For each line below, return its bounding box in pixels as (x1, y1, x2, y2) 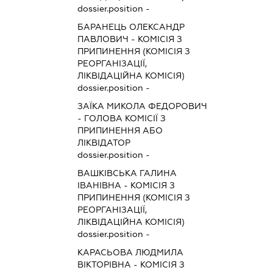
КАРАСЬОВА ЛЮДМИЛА (77, 247, 183, 257)
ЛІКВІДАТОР (77, 137, 130, 147)
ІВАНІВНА (77, 180, 121, 190)
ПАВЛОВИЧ (77, 34, 129, 44)
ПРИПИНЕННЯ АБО (77, 125, 163, 135)
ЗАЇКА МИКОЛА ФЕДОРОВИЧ (77, 101, 207, 111)
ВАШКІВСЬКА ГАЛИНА (77, 168, 177, 178)
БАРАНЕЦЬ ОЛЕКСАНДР (77, 21, 185, 32)
